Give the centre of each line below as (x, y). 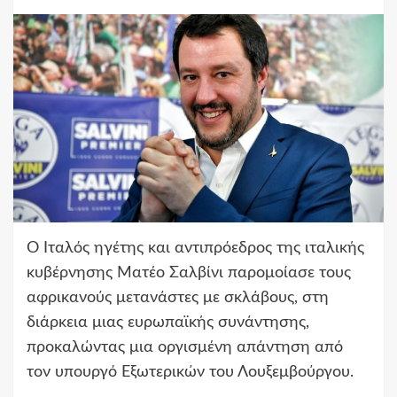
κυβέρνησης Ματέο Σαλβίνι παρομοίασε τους (189, 273)
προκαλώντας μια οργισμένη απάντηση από (185, 348)
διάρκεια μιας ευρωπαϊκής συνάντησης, (168, 323)
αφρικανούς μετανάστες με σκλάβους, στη (178, 298)
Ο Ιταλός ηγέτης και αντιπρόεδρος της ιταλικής (195, 249)
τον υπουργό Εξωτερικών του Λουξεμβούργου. (190, 373)
